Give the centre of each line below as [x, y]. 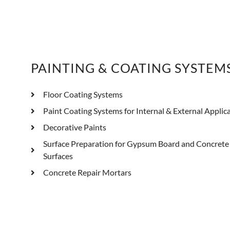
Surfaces [58, 156]
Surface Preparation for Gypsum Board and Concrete [136, 144]
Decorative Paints [74, 127]
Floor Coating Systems [83, 94]
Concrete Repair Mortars [87, 172]
